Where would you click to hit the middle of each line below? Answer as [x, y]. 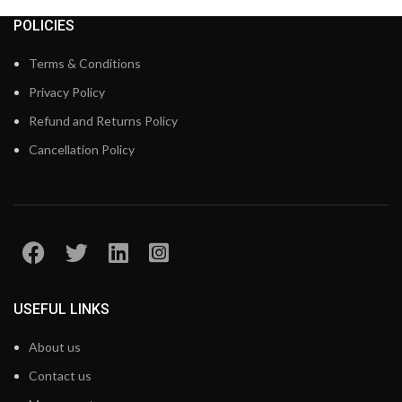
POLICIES [44, 26]
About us [55, 347]
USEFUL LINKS [61, 310]
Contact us [60, 376]
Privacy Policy [67, 92]
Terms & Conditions [85, 64]
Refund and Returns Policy [103, 121]
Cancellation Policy [82, 150]
